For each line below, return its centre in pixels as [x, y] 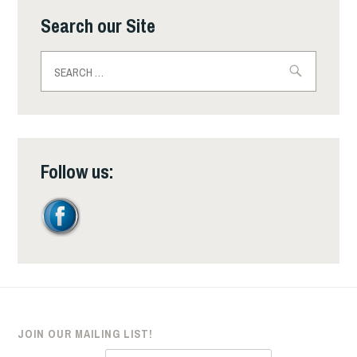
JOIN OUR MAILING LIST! [86, 333]
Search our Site [98, 26]
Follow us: [78, 171]
